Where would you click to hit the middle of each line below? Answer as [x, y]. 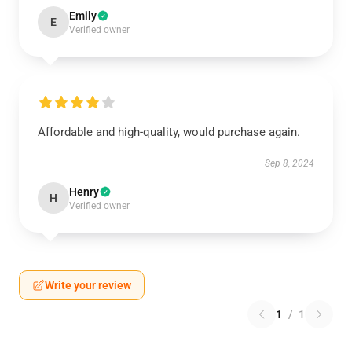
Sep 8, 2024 [290, 163]
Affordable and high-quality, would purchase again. [169, 132]
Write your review [88, 285]
